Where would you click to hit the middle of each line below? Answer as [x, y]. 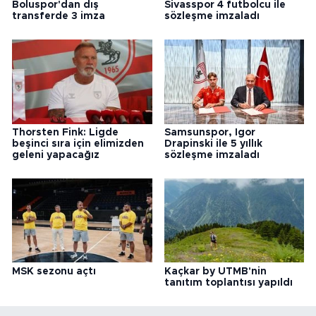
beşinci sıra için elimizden [78, 144]
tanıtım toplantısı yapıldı [228, 282]
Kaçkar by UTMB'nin [215, 271]
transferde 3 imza [59, 16]
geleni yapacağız [56, 155]
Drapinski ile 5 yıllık [213, 144]
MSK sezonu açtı [54, 271]
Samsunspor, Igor [209, 132]
